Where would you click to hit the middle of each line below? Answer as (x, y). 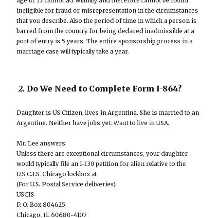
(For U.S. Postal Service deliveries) (66, 184)
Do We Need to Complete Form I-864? (104, 89)
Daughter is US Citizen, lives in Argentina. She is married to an (108, 113)
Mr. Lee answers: (42, 144)
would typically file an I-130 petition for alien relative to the (101, 164)
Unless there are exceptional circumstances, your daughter (102, 154)
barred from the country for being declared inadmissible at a (106, 31)
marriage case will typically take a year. (73, 52)
